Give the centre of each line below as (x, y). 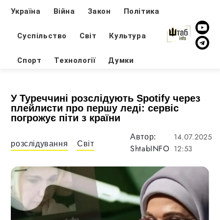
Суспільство (42, 36)
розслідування (40, 143)
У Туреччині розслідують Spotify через (106, 98)
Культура (128, 36)
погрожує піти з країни (66, 118)
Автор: (143, 137)
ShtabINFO (150, 149)
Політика (141, 11)
